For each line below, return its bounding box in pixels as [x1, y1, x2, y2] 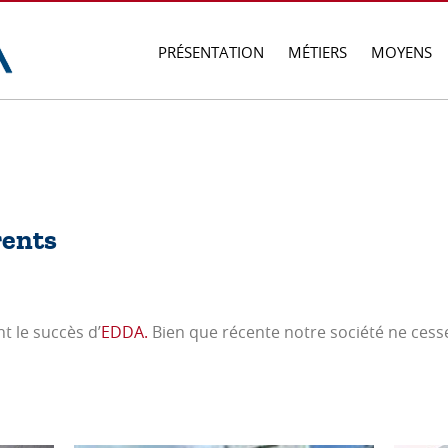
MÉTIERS [288, 42, 347, 62]
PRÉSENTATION [158, 42, 264, 62]
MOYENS [371, 42, 432, 62]
